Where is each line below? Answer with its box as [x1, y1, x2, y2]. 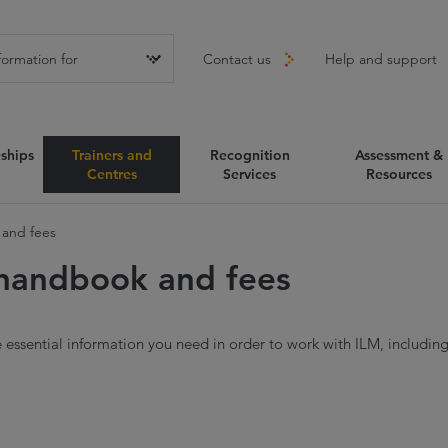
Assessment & [354, 145, 443, 164]
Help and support [324, 49, 437, 68]
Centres [86, 164, 137, 183]
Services [223, 164, 276, 183]
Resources [365, 164, 432, 183]
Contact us [202, 49, 271, 68]
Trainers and [71, 145, 152, 164]
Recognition [209, 145, 290, 164]
